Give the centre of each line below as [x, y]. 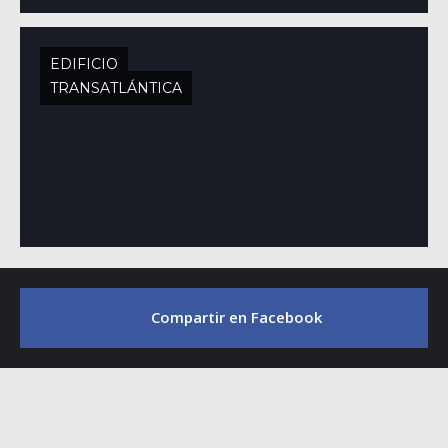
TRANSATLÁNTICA [116, 88]
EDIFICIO [84, 64]
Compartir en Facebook [236, 317]
